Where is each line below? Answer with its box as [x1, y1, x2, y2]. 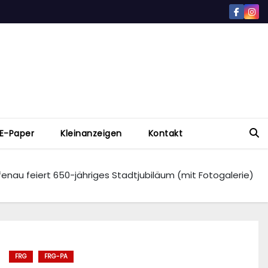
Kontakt [148, 127, 182, 140]
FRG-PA [44, 252, 68, 261]
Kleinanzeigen [60, 127, 122, 140]
